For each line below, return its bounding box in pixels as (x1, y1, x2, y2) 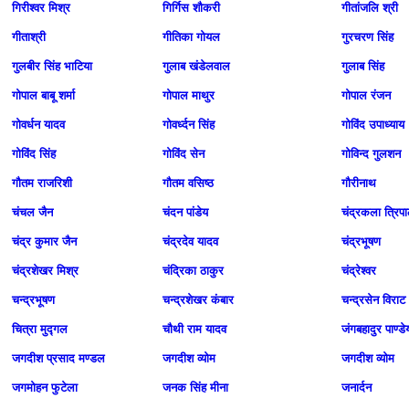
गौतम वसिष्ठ (163, 176, 214, 190)
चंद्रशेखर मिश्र (12, 264, 79, 278)
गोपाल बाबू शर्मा (12, 89, 75, 102)
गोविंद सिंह (12, 147, 56, 161)
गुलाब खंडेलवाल (163, 59, 230, 73)
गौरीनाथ (341, 176, 376, 190)
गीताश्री (12, 30, 46, 44)
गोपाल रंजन (341, 89, 391, 102)
